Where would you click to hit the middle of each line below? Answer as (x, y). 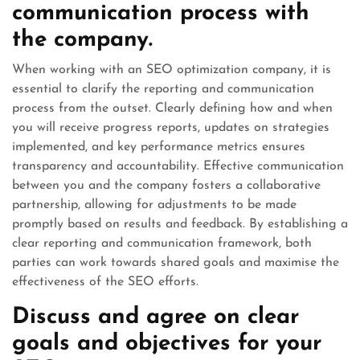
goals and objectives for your (167, 344)
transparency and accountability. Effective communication (178, 166)
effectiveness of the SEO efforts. (105, 282)
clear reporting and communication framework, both (162, 243)
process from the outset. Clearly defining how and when (172, 108)
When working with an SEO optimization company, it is (172, 70)
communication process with (161, 14)
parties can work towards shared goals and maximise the (176, 263)
